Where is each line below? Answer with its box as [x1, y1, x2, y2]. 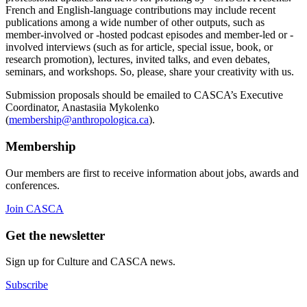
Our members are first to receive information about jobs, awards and [5, 167, 299, 179]
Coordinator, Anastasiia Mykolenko [5, 101, 159, 114]
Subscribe [5, 279, 48, 291]
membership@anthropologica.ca [9, 114, 149, 126]
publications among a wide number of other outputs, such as [5, 16, 265, 29]
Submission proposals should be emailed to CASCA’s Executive [5, 89, 283, 101]
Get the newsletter [5, 228, 105, 243]
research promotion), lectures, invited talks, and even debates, [5, 53, 270, 66]
